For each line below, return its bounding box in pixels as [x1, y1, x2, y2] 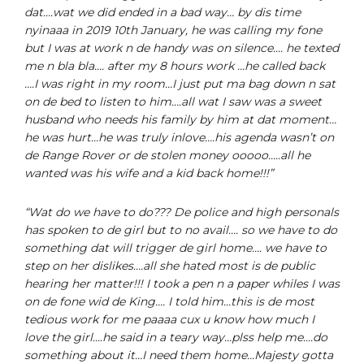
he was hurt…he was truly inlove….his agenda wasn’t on [24, 129, 334, 145]
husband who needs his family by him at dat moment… [24, 111, 336, 127]
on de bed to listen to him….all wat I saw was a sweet [24, 93, 322, 109]
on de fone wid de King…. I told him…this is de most [24, 293, 314, 309]
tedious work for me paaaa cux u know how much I [24, 311, 314, 327]
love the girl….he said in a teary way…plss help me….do [24, 329, 327, 344]
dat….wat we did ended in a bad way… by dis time [24, 4, 301, 19]
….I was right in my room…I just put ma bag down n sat [24, 76, 336, 91]
